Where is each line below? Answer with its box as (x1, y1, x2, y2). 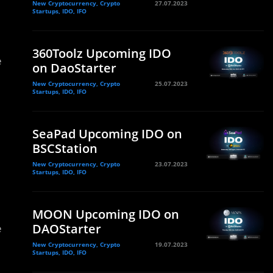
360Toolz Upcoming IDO (32, 45, 171, 62)
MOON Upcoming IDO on (32, 206, 179, 222)
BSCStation (32, 140, 97, 157)
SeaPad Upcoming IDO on (32, 126, 182, 142)
